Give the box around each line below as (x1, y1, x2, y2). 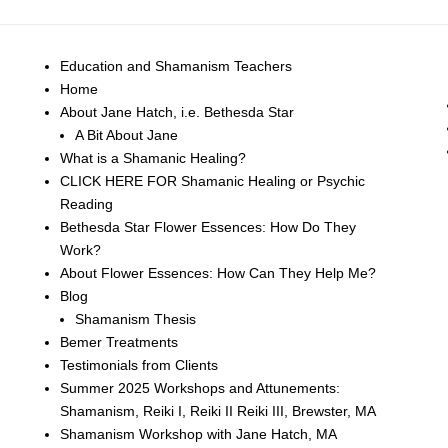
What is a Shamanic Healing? (60, 150, 247, 166)
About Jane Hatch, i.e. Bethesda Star (60, 104, 295, 120)
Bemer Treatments (60, 334, 179, 350)
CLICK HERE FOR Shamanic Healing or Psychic (60, 173, 366, 189)
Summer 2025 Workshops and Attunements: (60, 380, 341, 396)
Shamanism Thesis (75, 311, 197, 327)
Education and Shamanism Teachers (60, 58, 293, 74)
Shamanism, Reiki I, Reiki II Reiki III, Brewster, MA (60, 403, 377, 419)
